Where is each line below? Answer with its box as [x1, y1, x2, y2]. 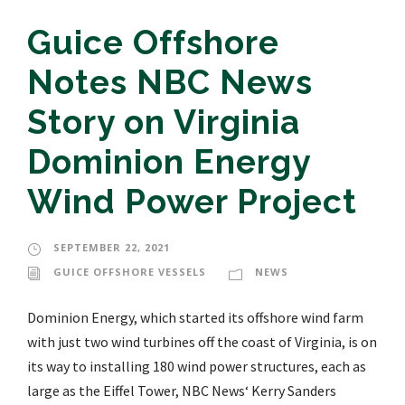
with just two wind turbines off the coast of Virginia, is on [27, 333, 377, 352]
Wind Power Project [27, 182, 357, 222]
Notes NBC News [27, 62, 313, 103]
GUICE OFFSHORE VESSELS [53, 265, 206, 279]
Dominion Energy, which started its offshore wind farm [27, 308, 363, 327]
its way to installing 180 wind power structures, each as [27, 357, 366, 376]
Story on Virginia [27, 102, 300, 143]
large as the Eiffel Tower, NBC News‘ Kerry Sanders [27, 381, 336, 400]
